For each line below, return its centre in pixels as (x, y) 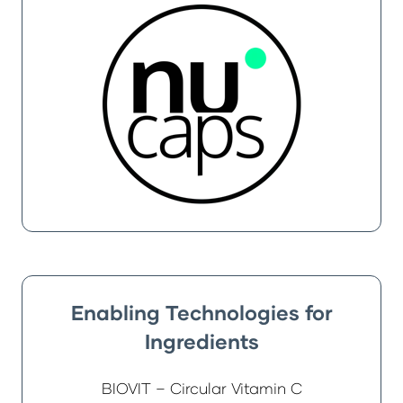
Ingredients (201, 341)
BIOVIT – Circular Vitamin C (201, 389)
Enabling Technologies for (201, 313)
